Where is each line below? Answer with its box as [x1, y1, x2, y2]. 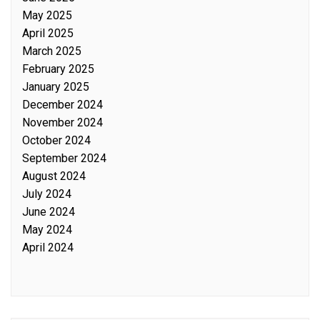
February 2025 [22, 62, 94, 76]
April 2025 [22, 26, 74, 41]
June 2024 [22, 205, 75, 219]
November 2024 [22, 116, 103, 130]
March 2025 [22, 44, 81, 59]
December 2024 [22, 98, 103, 112]
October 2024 [22, 134, 91, 148]
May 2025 [22, 9, 72, 23]
